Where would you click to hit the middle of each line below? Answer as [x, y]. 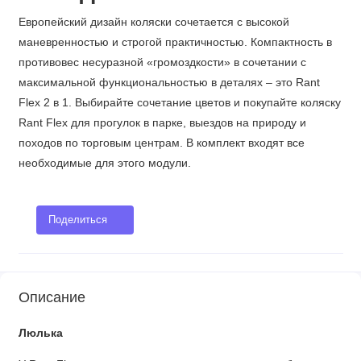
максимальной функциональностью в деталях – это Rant [169, 82]
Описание [52, 297]
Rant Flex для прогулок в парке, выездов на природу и [162, 122]
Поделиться [77, 220]
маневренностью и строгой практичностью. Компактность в [175, 42]
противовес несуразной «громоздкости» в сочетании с [162, 62]
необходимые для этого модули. [104, 163]
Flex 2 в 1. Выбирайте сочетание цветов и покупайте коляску [179, 102]
